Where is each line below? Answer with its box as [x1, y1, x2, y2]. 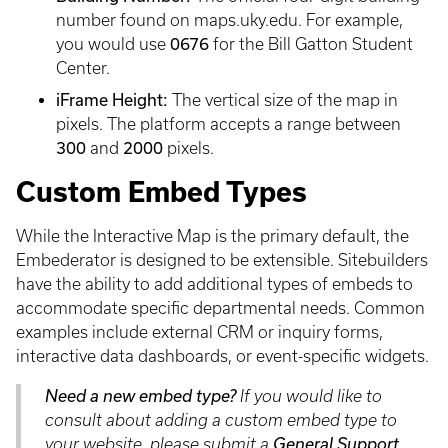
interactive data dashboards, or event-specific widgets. [16, 347, 429, 365]
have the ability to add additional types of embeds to [16, 275, 413, 293]
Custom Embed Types [16, 177, 307, 207]
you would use [56, 35, 170, 53]
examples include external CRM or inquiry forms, [16, 323, 383, 341]
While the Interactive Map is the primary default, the [16, 227, 409, 245]
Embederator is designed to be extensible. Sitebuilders [16, 251, 428, 269]
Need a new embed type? [45, 387, 236, 405]
